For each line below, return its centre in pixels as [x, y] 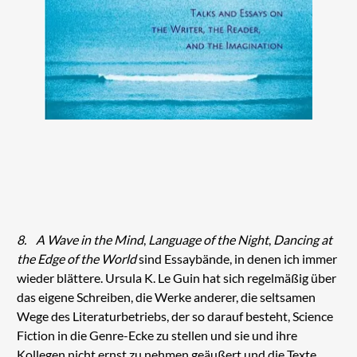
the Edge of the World [77, 259]
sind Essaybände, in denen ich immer [237, 259]
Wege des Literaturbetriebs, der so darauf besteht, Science [175, 316]
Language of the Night [208, 240]
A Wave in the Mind [89, 240]
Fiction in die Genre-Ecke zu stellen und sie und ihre [157, 335]
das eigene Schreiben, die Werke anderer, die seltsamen [166, 297]
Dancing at [302, 240]
